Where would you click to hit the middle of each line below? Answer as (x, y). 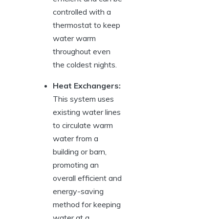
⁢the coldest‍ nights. (85, 64)
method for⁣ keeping (87, 204)
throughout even (82, 51)
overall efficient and (87, 178)
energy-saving (78, 191)
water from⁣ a (76, 138)
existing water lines (87, 112)
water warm (74, 38)
